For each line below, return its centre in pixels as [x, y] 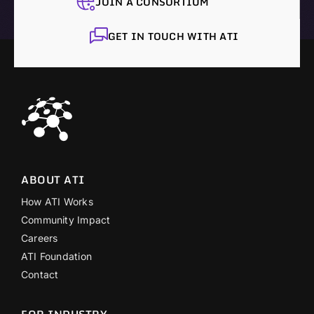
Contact [40, 274]
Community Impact [66, 219]
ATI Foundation [56, 256]
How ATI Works [57, 201]
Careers [40, 238]
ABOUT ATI [53, 179]
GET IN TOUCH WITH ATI [173, 36]
